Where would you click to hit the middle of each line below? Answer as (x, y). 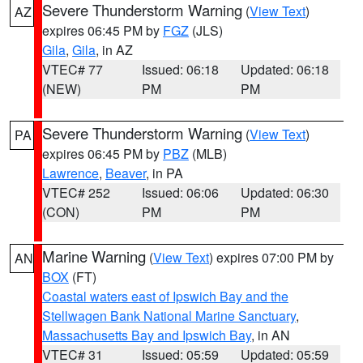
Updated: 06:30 (285, 192)
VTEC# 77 (73, 69)
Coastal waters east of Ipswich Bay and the (165, 296)
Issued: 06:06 (180, 192)
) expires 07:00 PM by (271, 257)
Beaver (126, 173)
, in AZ (114, 50)
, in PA (164, 173)
